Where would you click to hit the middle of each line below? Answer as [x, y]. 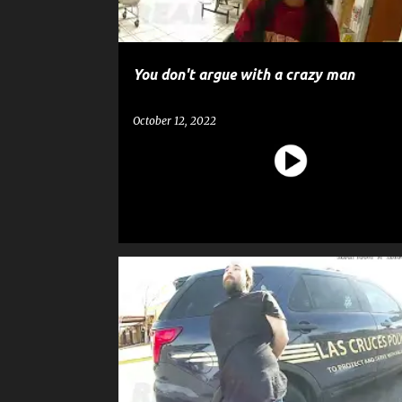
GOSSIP [284, 288]
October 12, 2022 [174, 121]
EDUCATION [217, 288]
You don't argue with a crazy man [243, 74]
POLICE [339, 288]
